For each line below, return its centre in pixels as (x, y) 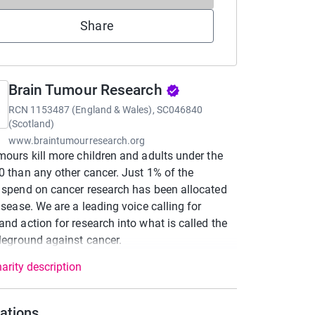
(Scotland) (31, 124)
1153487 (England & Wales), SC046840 (116, 110)
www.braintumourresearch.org (77, 141)
